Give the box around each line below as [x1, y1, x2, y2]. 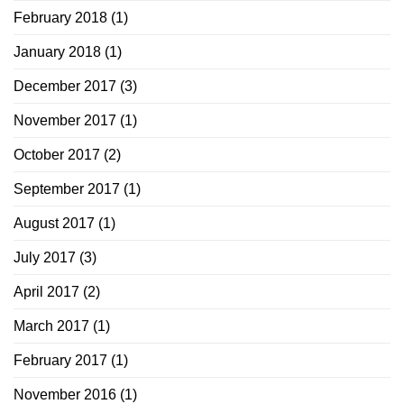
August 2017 [14, 215, 95, 231]
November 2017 [14, 112, 116, 128]
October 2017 [14, 146, 100, 162]
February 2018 [14, 9, 107, 25]
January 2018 [14, 43, 101, 60]
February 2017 [14, 352, 107, 368]
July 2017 [14, 249, 76, 265]
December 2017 [14, 78, 116, 94]
